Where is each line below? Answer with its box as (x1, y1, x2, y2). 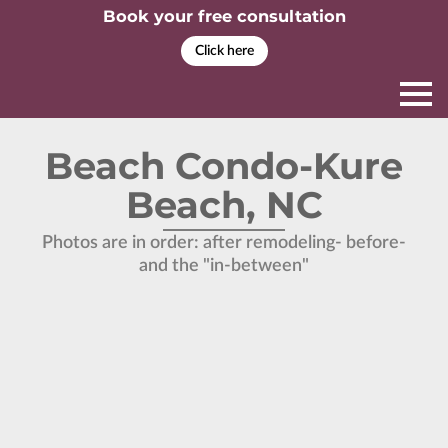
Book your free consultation (102, 6, 346, 26)
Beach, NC (125, 182, 323, 227)
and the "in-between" (139, 256, 309, 275)
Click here (194, 43, 254, 58)
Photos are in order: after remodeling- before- (42, 233, 406, 252)
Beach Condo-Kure (45, 143, 403, 188)
